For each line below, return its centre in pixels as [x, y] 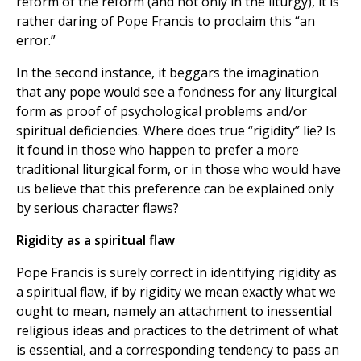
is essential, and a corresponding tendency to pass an [178, 350]
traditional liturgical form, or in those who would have [178, 170]
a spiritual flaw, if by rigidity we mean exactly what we [176, 292]
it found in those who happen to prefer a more [158, 150]
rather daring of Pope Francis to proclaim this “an [166, 21]
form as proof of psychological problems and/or [162, 112]
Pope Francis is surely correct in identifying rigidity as [176, 273]
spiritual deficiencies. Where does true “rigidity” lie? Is [176, 131]
